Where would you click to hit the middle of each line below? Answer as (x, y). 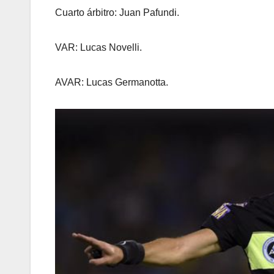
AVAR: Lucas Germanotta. (112, 82)
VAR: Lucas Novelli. (98, 47)
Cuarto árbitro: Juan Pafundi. (117, 12)
